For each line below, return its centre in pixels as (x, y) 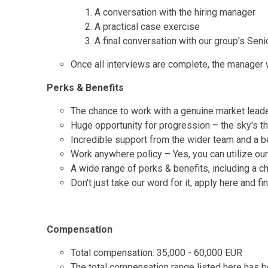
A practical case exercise (147, 27)
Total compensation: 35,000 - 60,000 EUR (156, 253)
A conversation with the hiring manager (175, 12)
